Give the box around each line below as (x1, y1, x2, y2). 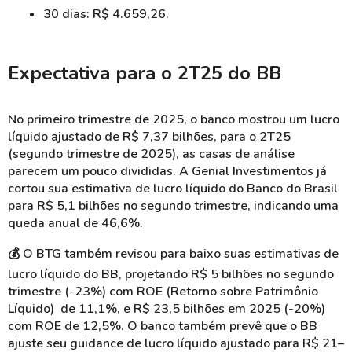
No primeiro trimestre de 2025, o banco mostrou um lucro (8, 110, 339, 128)
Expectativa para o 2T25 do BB (8, 60, 281, 86)
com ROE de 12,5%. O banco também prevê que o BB (8, 317, 317, 335)
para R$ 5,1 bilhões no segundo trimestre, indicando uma (8, 196, 339, 214)
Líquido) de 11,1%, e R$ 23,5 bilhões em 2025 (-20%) (8, 299, 325, 317)
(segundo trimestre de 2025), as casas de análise (8, 145, 295, 163)
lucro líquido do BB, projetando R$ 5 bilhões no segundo (8, 265, 334, 283)
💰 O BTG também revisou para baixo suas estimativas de (8, 244, 339, 262)
